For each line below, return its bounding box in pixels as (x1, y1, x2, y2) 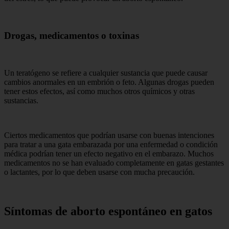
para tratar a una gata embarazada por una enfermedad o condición (4, 140, 218, 149)
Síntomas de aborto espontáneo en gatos (4, 204, 212, 218)
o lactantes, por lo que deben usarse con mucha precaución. (4, 167, 195, 176)
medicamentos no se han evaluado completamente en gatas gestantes (4, 158, 224, 167)
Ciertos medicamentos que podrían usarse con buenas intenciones (4, 130, 214, 140)
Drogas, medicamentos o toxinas (4, 30, 139, 41)
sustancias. (4, 96, 38, 105)
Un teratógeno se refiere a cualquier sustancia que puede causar (4, 68, 208, 77)
